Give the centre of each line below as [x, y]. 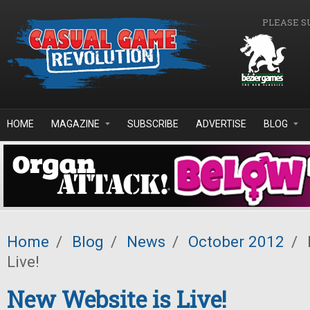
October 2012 [236, 241]
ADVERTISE [221, 124]
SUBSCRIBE [153, 124]
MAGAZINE [75, 124]
